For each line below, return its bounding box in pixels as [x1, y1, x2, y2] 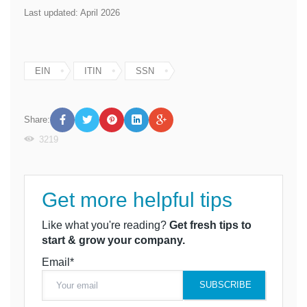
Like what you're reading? [42, 219, 169, 231]
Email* [42, 256, 74, 268]
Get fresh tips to [169, 219, 251, 231]
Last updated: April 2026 [24, 7, 120, 18]
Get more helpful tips [42, 188, 232, 211]
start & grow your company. [42, 234, 185, 246]
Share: [24, 114, 50, 125]
